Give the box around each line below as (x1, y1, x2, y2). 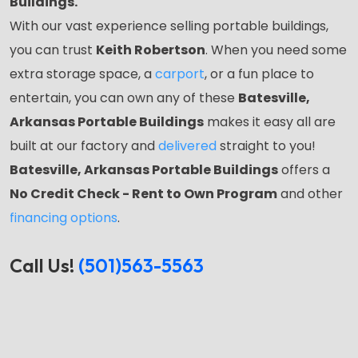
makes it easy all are (204, 113, 336, 131)
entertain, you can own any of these (10, 89, 238, 107)
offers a (278, 161, 330, 179)
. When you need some (205, 41, 347, 59)
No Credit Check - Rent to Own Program (10, 185, 277, 203)
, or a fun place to (205, 65, 314, 83)
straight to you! (217, 137, 319, 155)
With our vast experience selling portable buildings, (10, 17, 328, 35)
